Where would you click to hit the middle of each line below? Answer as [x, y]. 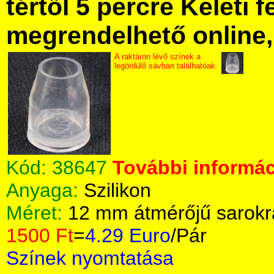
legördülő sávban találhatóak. [166, 66]
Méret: [37, 213]
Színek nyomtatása [90, 258]
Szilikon [117, 190]
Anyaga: [45, 190]
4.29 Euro [128, 235]
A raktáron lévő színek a [157, 57]
